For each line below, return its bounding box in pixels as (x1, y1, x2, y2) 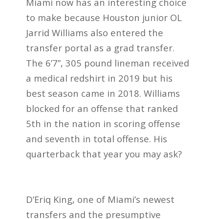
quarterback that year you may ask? (25, 147, 182, 160)
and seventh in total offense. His (25, 132, 167, 145)
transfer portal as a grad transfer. (25, 41, 175, 54)
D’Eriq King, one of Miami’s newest (25, 193, 175, 205)
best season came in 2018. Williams (25, 87, 180, 99)
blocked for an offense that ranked (25, 102, 178, 114)
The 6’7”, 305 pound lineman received (25, 56, 189, 69)
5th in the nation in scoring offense (25, 117, 180, 130)
